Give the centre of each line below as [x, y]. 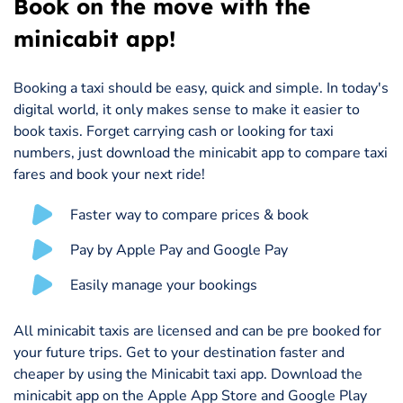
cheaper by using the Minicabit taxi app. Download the [188, 375]
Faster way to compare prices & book [189, 215]
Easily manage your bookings [164, 286]
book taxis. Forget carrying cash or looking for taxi [174, 132]
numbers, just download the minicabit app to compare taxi [201, 153]
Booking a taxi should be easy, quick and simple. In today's [201, 89]
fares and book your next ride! [109, 175]
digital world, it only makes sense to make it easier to [187, 110]
